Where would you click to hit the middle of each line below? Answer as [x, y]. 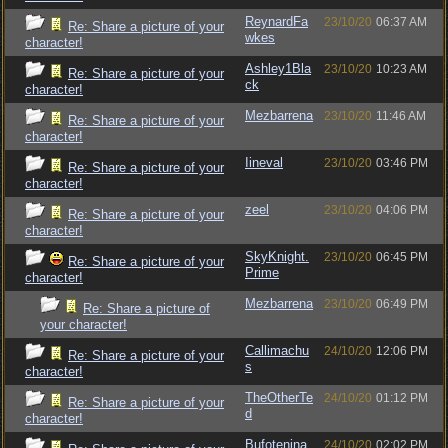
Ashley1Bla [278, 68]
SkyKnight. [277, 256]
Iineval [264, 162]
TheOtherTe [279, 397]
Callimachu [277, 350]
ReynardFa [276, 21]
